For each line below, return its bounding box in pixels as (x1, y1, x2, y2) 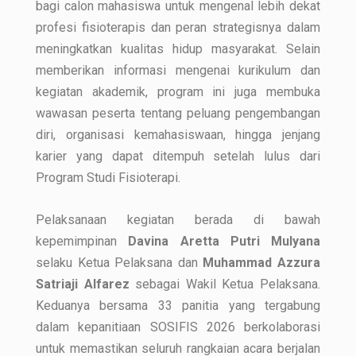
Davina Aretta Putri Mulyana (128, 233, 320, 249)
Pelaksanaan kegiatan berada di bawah (36, 211, 320, 227)
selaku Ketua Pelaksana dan (36, 254, 203, 270)
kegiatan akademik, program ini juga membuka (36, 83, 320, 99)
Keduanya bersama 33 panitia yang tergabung (36, 297, 320, 313)
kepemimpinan (36, 233, 129, 249)
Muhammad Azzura (203, 254, 321, 270)
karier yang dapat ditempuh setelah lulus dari (36, 148, 320, 164)
